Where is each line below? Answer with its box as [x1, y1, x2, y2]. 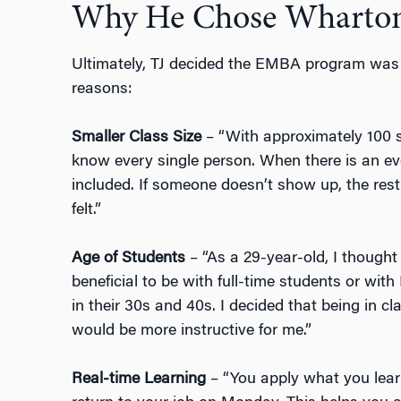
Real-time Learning [71, 371, 206, 388]
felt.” [71, 202, 101, 219]
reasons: [71, 81, 132, 98]
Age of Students [71, 251, 190, 268]
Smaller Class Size [71, 130, 201, 147]
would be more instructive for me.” [71, 323, 311, 340]
